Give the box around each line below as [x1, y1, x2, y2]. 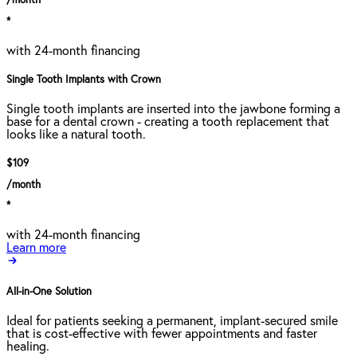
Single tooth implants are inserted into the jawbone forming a [6, 103, 340, 116]
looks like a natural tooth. [6, 128, 146, 142]
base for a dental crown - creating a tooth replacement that [6, 116, 329, 129]
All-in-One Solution [6, 287, 92, 298]
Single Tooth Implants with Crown [6, 74, 161, 85]
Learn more [6, 241, 66, 254]
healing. [6, 340, 49, 354]
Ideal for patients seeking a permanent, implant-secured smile [6, 315, 338, 328]
